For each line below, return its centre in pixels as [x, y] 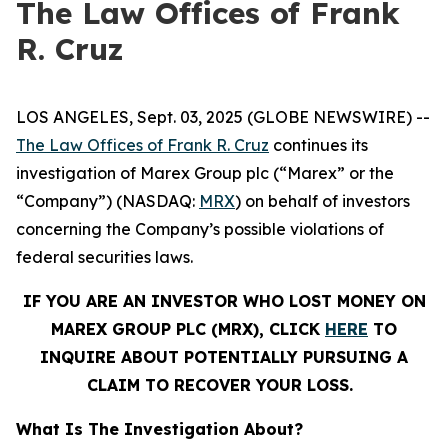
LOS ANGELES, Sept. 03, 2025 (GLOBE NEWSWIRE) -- [223, 117]
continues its [318, 145]
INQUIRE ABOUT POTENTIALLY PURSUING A [224, 357]
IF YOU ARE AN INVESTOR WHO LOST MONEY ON [224, 301]
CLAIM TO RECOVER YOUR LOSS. [220, 385]
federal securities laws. [104, 257]
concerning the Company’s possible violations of [200, 229]
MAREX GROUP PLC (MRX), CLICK [188, 329]
